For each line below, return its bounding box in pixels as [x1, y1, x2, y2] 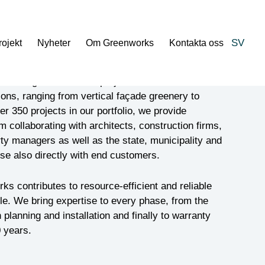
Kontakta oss [169, 37, 224, 48]
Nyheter [37, 37, 70, 48]
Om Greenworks [86, 37, 154, 48]
